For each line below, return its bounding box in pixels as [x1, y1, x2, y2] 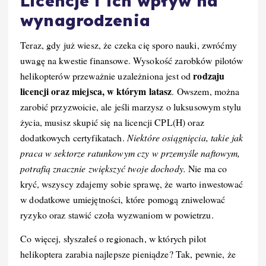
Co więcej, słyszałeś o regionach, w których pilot [20, 232, 206, 245]
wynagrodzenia [20, 10, 150, 30]
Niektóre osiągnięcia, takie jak [126, 131, 243, 144]
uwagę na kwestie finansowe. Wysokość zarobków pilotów [20, 54, 243, 67]
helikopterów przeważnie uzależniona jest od [20, 69, 194, 83]
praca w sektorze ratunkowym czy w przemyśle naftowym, [20, 147, 240, 160]
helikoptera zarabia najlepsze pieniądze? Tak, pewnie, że [20, 248, 236, 261]
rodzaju [193, 69, 225, 83]
